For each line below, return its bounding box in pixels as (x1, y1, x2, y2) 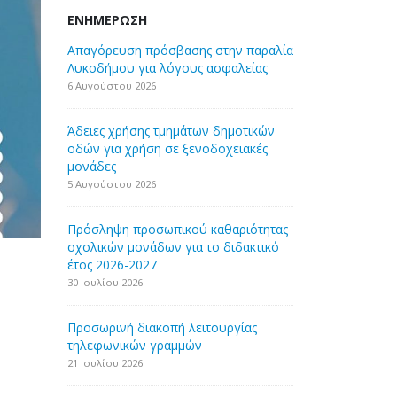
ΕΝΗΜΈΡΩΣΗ (67, 12, 147, 28)
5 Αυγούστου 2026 (67, 177, 156, 191)
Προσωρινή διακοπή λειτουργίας (67, 319, 257, 336)
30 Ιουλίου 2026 (67, 276, 143, 289)
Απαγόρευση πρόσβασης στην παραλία (67, 42, 293, 58)
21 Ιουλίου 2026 (67, 356, 143, 370)
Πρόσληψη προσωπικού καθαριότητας (67, 221, 288, 237)
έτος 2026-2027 (67, 256, 157, 273)
